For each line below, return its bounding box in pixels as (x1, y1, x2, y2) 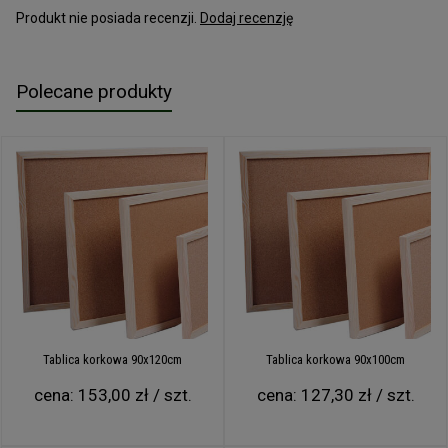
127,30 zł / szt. (300, 384, 415, 405)
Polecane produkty (16, 79, 172, 103)
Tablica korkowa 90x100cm (266, 351, 405, 367)
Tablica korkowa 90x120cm (43, 351, 182, 367)
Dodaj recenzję (200, 9, 293, 26)
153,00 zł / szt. (77, 384, 192, 405)
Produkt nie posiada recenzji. (16, 9, 200, 26)
